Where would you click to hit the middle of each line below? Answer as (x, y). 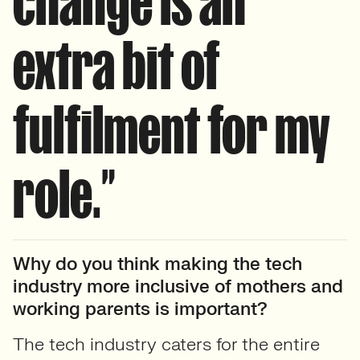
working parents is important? (140, 309)
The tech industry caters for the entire (166, 344)
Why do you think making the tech (157, 264)
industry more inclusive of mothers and (178, 286)
